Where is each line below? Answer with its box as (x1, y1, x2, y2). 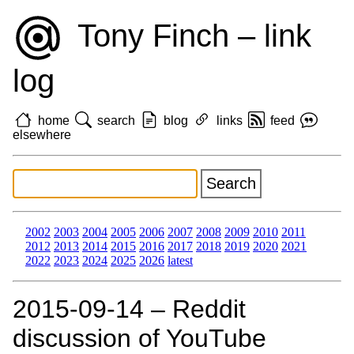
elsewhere (13, 128, 71, 142)
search (97, 113, 136, 127)
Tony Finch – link (70, 17, 311, 53)
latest (168, 254, 193, 268)
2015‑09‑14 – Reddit (13, 295, 246, 324)
